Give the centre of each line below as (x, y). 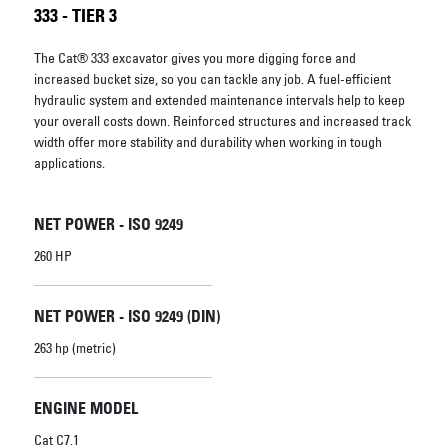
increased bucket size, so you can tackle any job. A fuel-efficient (212, 78)
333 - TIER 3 (75, 15)
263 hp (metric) (74, 347)
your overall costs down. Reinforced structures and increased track (222, 120)
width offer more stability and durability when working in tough (207, 141)
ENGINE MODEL (85, 407)
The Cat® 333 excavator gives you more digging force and (194, 57)
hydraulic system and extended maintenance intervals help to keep (219, 99)
